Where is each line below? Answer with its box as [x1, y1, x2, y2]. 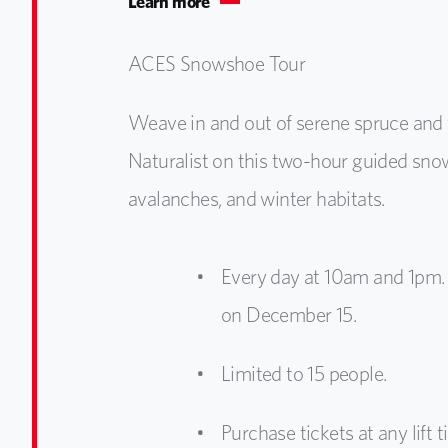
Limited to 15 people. [221, 360, 387, 386]
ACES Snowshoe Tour [128, 50, 306, 76]
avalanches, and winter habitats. [128, 185, 385, 211]
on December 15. [221, 301, 356, 327]
